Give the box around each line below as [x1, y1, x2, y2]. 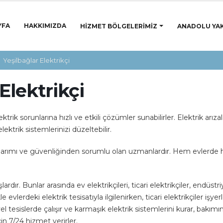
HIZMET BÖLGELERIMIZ [80, 22, 157, 30]
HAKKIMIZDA [24, 22, 66, 29]
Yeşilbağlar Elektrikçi [3, 56, 70, 64]
